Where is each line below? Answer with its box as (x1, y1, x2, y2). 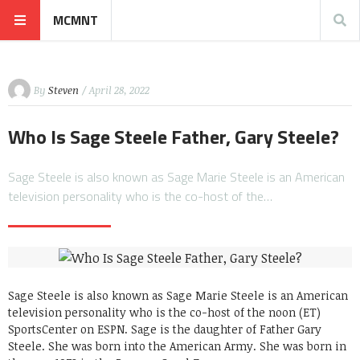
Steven (48, 82, 79, 97)
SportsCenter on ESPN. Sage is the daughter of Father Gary (8, 321, 321, 337)
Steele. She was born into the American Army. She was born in (8, 337, 346, 354)
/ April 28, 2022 (82, 82, 149, 97)
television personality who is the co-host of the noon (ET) (8, 304, 321, 320)
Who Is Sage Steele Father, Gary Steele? (8, 122, 339, 151)
